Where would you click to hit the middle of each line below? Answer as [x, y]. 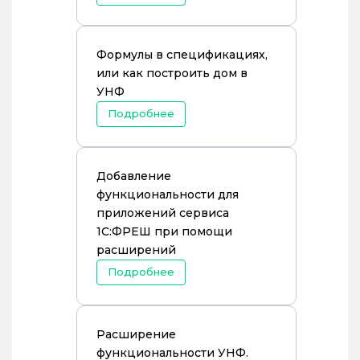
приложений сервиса [163, 213]
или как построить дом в [172, 73]
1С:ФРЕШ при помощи [164, 231]
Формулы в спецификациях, [182, 55]
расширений [136, 250]
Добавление [134, 176]
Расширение [136, 334]
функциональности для [168, 194]
